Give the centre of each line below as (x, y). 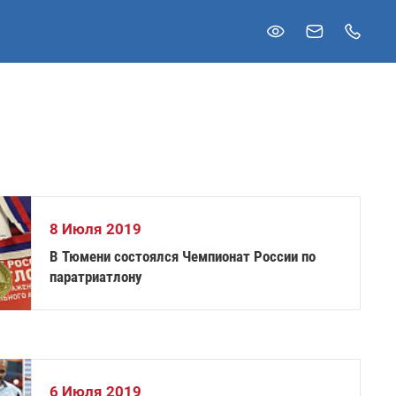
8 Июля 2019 (96, 229)
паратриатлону (96, 277)
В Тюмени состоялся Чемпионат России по (183, 256)
